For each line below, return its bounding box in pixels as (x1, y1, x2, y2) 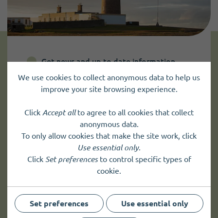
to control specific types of (97, 155, 191, 163)
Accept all (42, 108, 75, 117)
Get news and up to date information (41, 56, 175, 66)
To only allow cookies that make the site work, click (21, 131, 197, 140)
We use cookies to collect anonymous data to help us (18, 73, 200, 82)
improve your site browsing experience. (40, 85, 178, 93)
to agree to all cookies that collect (75, 108, 194, 117)
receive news (84, 86, 156, 100)
